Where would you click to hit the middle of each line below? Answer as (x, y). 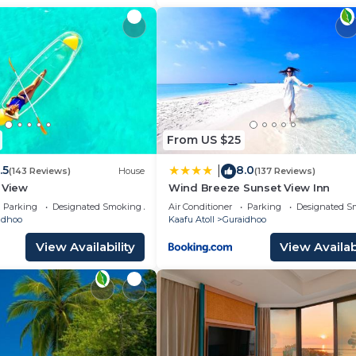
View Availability (85, 246)
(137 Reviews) (285, 171)
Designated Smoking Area (107, 206)
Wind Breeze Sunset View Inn (249, 187)
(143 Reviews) (39, 171)
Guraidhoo (244, 219)
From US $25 (204, 140)
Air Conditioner (200, 206)
